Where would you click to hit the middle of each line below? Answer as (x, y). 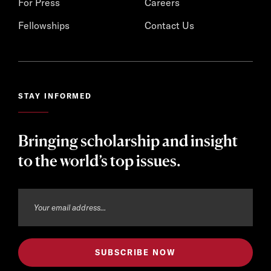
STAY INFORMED (55, 96)
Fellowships (44, 25)
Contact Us (169, 25)
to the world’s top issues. (100, 160)
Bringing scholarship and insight (128, 140)
